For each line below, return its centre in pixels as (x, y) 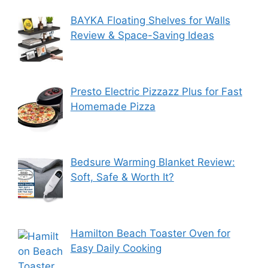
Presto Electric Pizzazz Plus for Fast (156, 91)
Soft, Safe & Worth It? (122, 177)
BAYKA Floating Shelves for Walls (150, 21)
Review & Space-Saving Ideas (142, 36)
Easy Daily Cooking (116, 248)
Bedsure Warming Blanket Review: (153, 162)
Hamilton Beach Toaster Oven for (150, 233)
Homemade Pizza (113, 106)
